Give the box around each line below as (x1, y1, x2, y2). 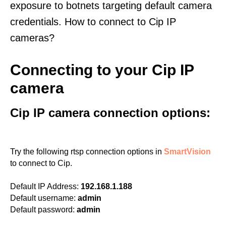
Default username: (10, 194, 76, 202)
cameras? (10, 32, 54, 43)
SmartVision (164, 147, 211, 156)
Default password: (10, 205, 75, 214)
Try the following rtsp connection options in (10, 147, 164, 156)
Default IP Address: (10, 182, 79, 191)
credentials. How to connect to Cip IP (10, 16, 176, 27)
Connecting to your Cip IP (10, 62, 194, 78)
